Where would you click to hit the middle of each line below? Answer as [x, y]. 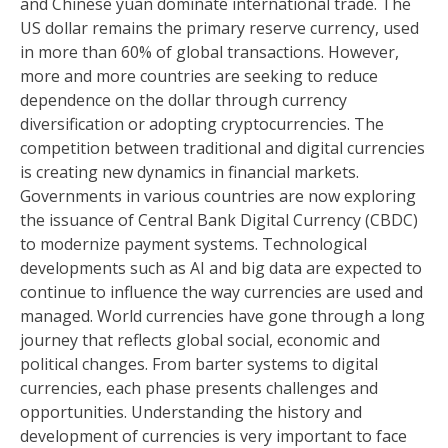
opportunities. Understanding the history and [191, 412]
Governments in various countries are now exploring [218, 196]
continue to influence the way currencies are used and [221, 292]
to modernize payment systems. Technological [193, 244]
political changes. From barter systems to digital [199, 364]
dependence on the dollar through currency [183, 100]
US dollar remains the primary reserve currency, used [219, 28]
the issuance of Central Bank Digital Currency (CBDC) [219, 220]
